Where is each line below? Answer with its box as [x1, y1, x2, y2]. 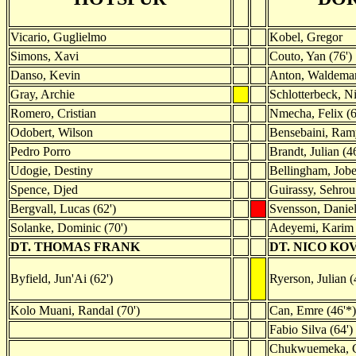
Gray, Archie [10, 87, 75, 101]
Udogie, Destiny [10, 163, 93, 177]
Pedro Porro [10, 144, 71, 158]
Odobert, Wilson [10, 125, 93, 139]
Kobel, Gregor [269, 29, 342, 44]
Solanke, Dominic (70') [10, 220, 127, 234]
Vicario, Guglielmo [10, 29, 106, 44]
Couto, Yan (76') [269, 48, 352, 63]
